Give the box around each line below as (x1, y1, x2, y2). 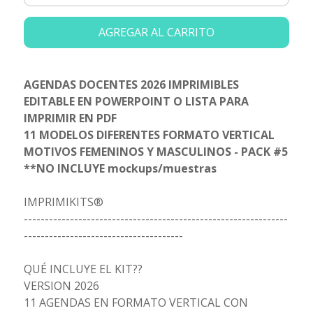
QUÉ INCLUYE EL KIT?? (23, 261, 143, 277)
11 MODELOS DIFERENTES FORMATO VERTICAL (23, 127, 275, 143)
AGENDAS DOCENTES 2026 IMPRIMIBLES (23, 77, 239, 93)
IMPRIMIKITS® (23, 194, 103, 210)
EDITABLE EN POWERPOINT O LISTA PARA (23, 94, 249, 110)
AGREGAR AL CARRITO (98, 24, 214, 41)
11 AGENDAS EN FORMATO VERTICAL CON (23, 295, 248, 311)
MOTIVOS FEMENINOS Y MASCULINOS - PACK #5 (23, 144, 288, 160)
